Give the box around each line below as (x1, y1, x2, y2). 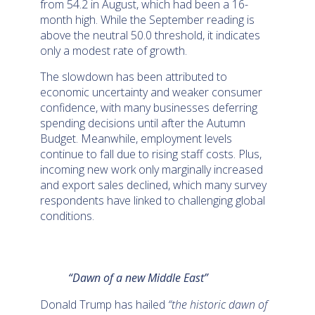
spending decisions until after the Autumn (40, 115, 246, 131)
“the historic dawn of (168, 296, 269, 312)
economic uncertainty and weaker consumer (40, 84, 263, 100)
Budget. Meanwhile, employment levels (40, 130, 233, 146)
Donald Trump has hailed (40, 296, 169, 312)
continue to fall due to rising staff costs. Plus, (40, 146, 262, 162)
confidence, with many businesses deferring (40, 99, 258, 115)
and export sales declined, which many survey (40, 176, 267, 193)
